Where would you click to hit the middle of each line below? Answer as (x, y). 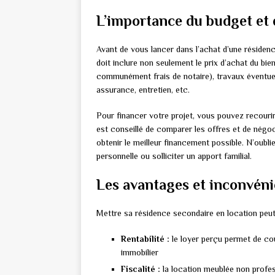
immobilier (140, 253)
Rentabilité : (145, 239)
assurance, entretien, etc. (143, 90)
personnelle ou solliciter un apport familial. (174, 156)
